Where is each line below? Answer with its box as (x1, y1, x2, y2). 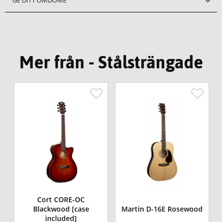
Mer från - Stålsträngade (19, 52, 203, 72)
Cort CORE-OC (37, 195, 85, 205)
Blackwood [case (33, 204, 89, 214)
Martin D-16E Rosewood (121, 204, 203, 214)
